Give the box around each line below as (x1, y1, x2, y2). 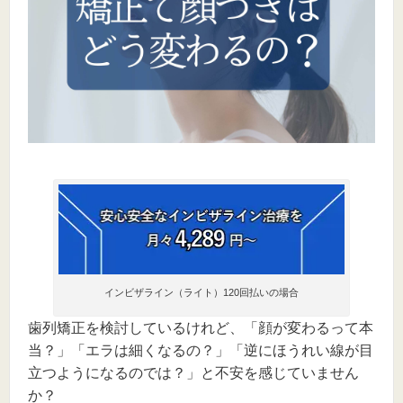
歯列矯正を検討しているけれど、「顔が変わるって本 (28, 319, 373, 336)
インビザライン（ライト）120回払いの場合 (104, 286, 299, 298)
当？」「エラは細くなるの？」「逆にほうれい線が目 (28, 342, 373, 358)
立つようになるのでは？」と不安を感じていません (28, 364, 359, 381)
